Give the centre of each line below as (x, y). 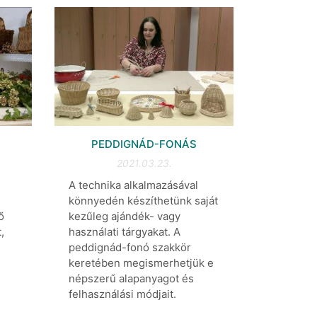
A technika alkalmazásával (133, 185)
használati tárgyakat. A (125, 232)
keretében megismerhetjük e (141, 263)
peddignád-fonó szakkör (130, 248)
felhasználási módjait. (122, 294)
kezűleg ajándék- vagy (125, 217)
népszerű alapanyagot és (131, 279)
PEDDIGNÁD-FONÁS (144, 144)
